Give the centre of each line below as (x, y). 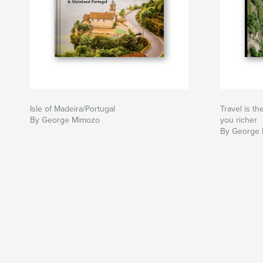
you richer (239, 120)
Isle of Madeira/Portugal (73, 109)
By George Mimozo (65, 120)
